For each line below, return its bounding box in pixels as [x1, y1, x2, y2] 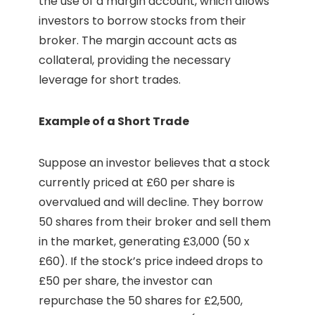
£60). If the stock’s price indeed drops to [39, 253, 263, 270]
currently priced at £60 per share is [39, 174, 235, 191]
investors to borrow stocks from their [39, 13, 246, 30]
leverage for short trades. [39, 72, 181, 89]
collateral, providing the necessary [39, 52, 231, 69]
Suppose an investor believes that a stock [39, 155, 270, 172]
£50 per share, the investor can [39, 273, 212, 290]
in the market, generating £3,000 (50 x [39, 233, 250, 250]
